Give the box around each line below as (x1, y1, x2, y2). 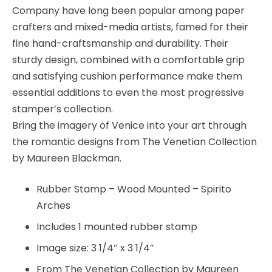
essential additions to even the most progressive (12, 85, 244, 100)
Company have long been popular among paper (12, 3, 245, 18)
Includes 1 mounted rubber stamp (36, 219, 197, 234)
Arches (36, 198, 70, 212)
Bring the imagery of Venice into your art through (12, 118, 246, 132)
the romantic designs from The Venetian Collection (12, 134, 257, 149)
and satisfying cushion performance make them (12, 69, 242, 83)
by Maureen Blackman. (12, 151, 121, 165)
